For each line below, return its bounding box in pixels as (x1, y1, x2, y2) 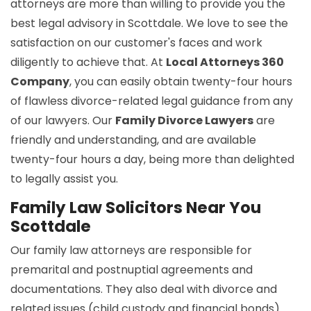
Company (10, 74, 69, 90)
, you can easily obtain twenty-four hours (69, 74, 292, 90)
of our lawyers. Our (10, 112, 115, 129)
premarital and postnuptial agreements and (10, 262, 253, 278)
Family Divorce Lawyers (115, 112, 253, 129)
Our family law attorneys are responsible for (10, 242, 252, 259)
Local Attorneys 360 (166, 54, 284, 71)
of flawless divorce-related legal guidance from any (10, 93, 293, 110)
